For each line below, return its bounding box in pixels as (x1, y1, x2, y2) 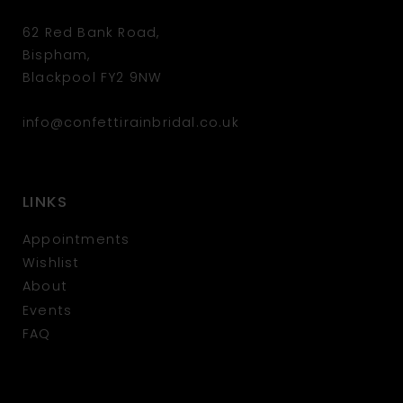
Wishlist (22, 257, 80, 272)
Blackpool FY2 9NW (22, 71, 163, 85)
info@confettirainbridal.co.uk (22, 117, 239, 131)
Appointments (22, 234, 130, 248)
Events (22, 304, 73, 318)
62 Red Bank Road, (22, 26, 160, 40)
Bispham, (22, 49, 91, 63)
